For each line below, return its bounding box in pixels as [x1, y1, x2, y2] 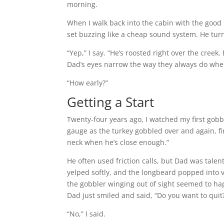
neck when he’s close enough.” [67, 137, 169, 147]
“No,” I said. [67, 209, 106, 218]
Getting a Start [67, 93, 154, 111]
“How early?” [67, 78, 108, 87]
